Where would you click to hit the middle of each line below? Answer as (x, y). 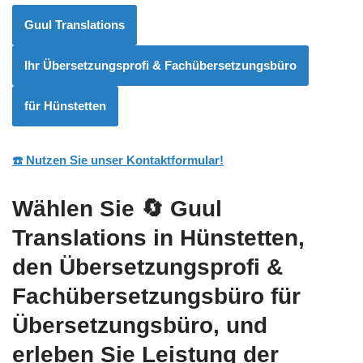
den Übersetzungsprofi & (147, 267)
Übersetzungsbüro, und (140, 326)
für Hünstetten (65, 106)
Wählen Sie (77, 209)
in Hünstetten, (226, 238)
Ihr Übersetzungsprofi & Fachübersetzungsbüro (160, 66)
